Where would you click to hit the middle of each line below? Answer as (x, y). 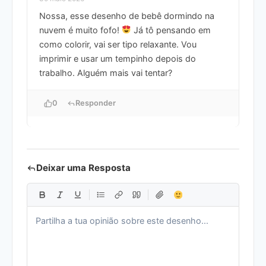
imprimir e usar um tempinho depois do (118, 58)
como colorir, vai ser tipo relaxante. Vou (118, 44)
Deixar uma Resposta (83, 167)
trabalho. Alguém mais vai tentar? (106, 72)
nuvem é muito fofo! (80, 30)
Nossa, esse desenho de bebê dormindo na (127, 15)
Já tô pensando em (171, 30)
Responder (96, 103)
